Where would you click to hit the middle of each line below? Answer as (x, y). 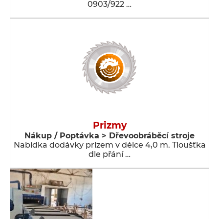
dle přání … (109, 154)
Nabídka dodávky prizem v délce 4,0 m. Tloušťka (109, 145)
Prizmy (109, 125)
